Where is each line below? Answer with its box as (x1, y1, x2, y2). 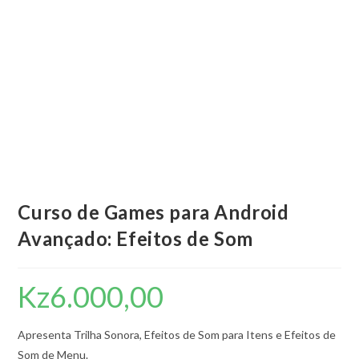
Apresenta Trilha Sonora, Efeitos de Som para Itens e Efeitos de (18, 328, 337, 341)
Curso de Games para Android (18, 200, 289, 224)
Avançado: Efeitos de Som (18, 227, 253, 250)
